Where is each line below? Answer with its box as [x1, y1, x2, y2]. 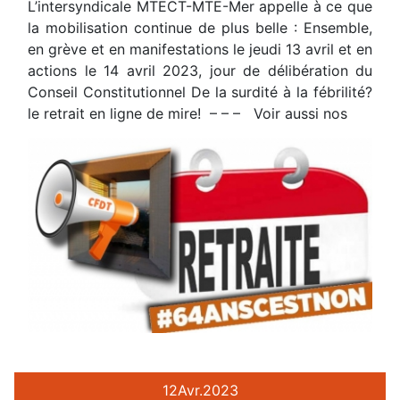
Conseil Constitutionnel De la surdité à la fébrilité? [28, 82, 372, 101]
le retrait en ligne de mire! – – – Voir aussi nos [28, 104, 347, 122]
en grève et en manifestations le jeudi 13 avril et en [28, 39, 372, 58]
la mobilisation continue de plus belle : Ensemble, [28, 18, 372, 37]
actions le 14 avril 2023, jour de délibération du [28, 61, 372, 79]
